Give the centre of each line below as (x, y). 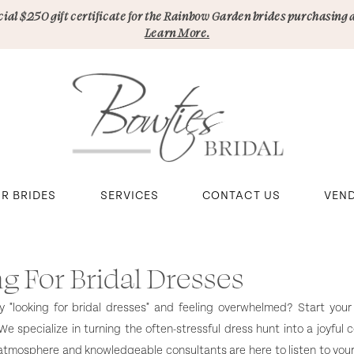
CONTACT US (241, 196)
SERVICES (130, 196)
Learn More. (177, 32)
